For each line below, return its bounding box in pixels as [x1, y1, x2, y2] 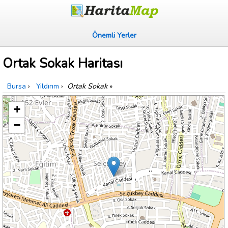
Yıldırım [36, 81, 59, 92]
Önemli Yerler [92, 30, 136, 40]
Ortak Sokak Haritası [3, 54, 123, 73]
